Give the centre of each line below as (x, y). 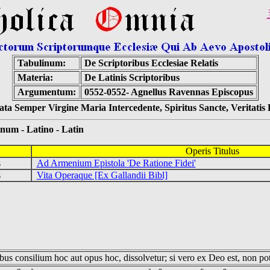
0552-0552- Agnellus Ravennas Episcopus (168, 92)
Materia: (35, 77)
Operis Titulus (212, 151)
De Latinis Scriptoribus (132, 77)
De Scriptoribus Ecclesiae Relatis (151, 63)
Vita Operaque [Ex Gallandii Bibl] (102, 175)
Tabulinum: (41, 63)
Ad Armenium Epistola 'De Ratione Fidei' (116, 163)
